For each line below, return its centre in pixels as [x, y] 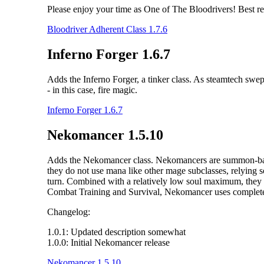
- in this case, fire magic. [92, 90]
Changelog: [69, 212]
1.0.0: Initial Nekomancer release [108, 242]
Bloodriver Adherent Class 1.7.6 [107, 29]
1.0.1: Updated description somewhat [116, 232]
